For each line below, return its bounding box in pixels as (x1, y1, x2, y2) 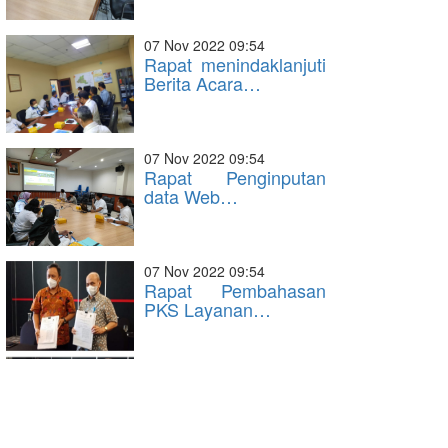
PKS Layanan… (144, 296, 271, 322)
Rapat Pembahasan (144, 277, 326, 303)
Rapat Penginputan (144, 164, 326, 190)
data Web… (144, 183, 238, 209)
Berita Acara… (144, 70, 261, 96)
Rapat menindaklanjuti (144, 51, 326, 77)
